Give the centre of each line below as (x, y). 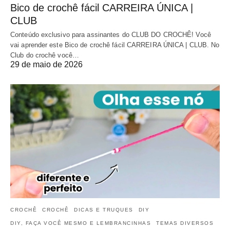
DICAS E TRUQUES (104, 209)
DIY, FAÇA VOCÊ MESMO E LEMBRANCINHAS (81, 223)
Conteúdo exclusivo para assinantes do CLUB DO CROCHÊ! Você (111, 35)
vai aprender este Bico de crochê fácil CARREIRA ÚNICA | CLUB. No (115, 45)
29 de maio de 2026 (46, 65)
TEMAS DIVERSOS (185, 223)
